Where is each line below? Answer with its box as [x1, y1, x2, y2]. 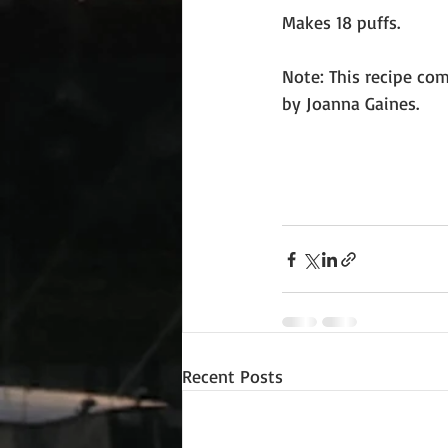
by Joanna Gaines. [282, 92, 424, 114]
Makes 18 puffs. [282, 11, 400, 33]
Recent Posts [182, 365, 283, 387]
